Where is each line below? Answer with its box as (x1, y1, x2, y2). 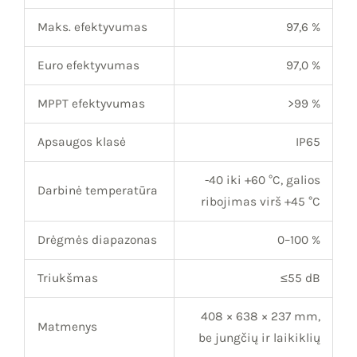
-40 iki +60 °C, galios (204, 173, 320, 188)
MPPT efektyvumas (37, 96, 145, 112)
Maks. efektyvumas (37, 20, 147, 35)
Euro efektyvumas (37, 58, 139, 73)
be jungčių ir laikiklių (198, 331, 320, 346)
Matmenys (37, 320, 97, 335)
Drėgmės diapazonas (37, 233, 157, 248)
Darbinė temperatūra (37, 183, 158, 198)
